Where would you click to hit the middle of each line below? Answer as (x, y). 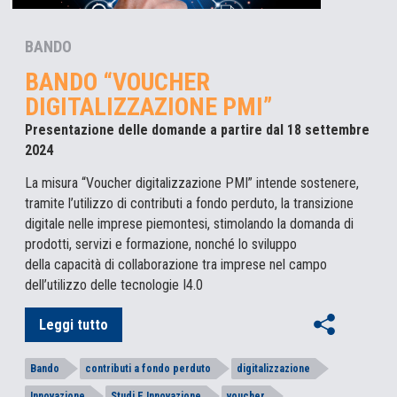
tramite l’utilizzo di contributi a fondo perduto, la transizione (189, 204)
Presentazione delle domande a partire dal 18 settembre (197, 130)
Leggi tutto (74, 325)
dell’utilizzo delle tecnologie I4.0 (114, 285)
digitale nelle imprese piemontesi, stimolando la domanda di (189, 224)
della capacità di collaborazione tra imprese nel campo (176, 265)
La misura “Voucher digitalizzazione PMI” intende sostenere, (192, 183)
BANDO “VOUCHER (117, 82)
